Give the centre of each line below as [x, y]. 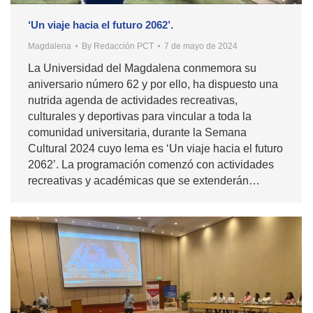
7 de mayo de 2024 [201, 46]
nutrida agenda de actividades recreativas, [133, 101]
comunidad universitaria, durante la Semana [137, 133]
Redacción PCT [124, 46]
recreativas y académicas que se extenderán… [144, 181]
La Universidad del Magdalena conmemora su [142, 68]
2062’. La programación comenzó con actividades [151, 165]
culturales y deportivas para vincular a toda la [140, 117]
